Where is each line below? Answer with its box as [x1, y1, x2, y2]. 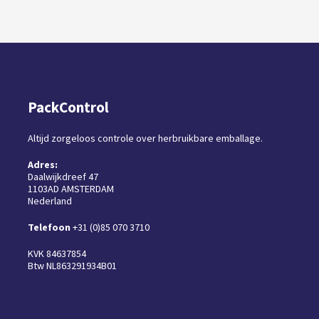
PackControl [27, 97, 109, 117]
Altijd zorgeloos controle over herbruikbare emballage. [27, 131, 263, 145]
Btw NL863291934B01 [27, 258, 117, 272]
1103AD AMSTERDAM [27, 182, 114, 195]
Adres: [27, 157, 58, 171]
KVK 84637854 [27, 246, 86, 260]
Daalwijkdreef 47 [27, 169, 98, 183]
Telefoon [27, 220, 70, 234]
